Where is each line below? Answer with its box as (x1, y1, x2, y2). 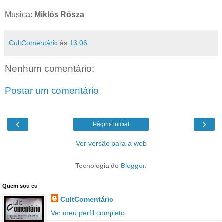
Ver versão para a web (75, 139, 147, 148)
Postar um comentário (5, 85, 99, 96)
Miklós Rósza (34, 10, 84, 19)
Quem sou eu (2, 183, 38, 189)
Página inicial (93, 121, 129, 128)
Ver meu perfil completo (50, 209, 125, 217)
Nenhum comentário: (5, 63, 94, 74)
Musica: (5, 10, 34, 19)
